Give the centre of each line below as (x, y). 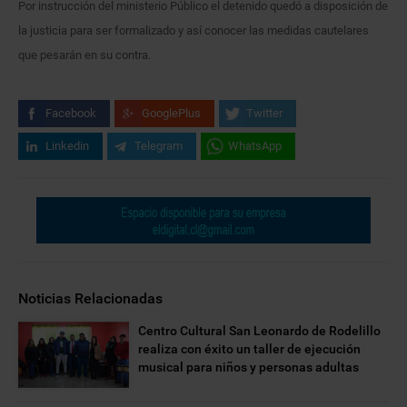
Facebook (71, 113)
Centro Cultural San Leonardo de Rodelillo (260, 330)
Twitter (264, 113)
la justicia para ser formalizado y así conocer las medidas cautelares (194, 30)
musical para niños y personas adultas (249, 367)
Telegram (159, 145)
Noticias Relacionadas (90, 298)
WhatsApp (255, 145)
